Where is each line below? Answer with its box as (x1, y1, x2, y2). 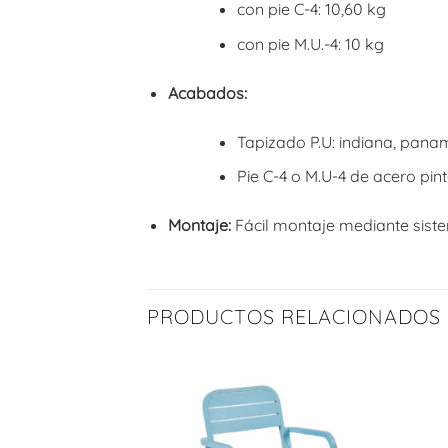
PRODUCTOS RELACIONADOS (147, 304, 441, 330)
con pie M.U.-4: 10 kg (236, 33, 384, 54)
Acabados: (167, 82, 247, 103)
